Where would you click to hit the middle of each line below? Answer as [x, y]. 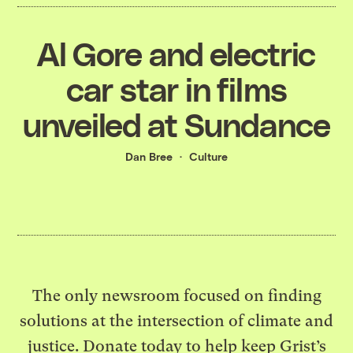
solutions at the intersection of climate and [176, 321]
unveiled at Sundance [176, 123]
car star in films [176, 88]
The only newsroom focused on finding [176, 296]
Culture [208, 156]
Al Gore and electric [176, 52]
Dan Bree [149, 156]
